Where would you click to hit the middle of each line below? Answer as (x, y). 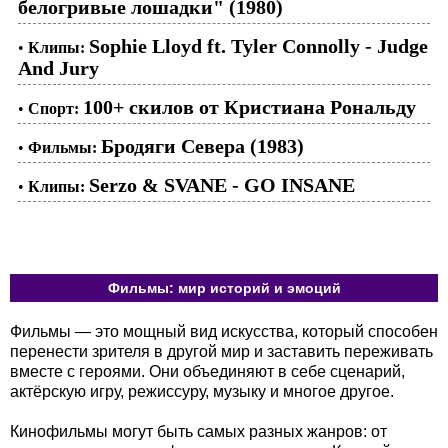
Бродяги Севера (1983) (202, 146)
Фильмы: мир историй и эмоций (224, 288)
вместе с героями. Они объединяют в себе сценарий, (207, 371)
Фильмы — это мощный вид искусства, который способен (224, 331)
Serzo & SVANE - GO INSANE (222, 185)
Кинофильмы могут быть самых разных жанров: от (198, 431)
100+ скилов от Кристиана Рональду (249, 107)
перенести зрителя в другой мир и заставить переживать (221, 351)
